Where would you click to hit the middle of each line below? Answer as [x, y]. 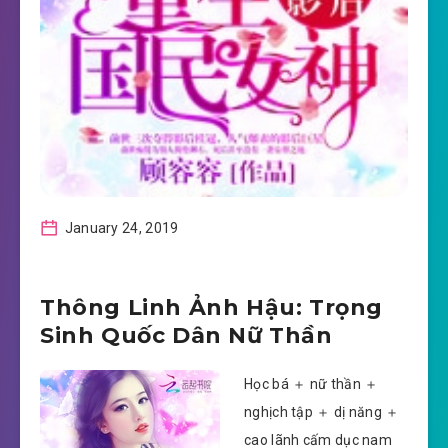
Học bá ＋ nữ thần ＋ [311, 383]
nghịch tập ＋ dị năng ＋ [322, 411]
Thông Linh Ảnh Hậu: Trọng [212, 307]
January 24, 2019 [120, 227]
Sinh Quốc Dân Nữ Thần [186, 335]
